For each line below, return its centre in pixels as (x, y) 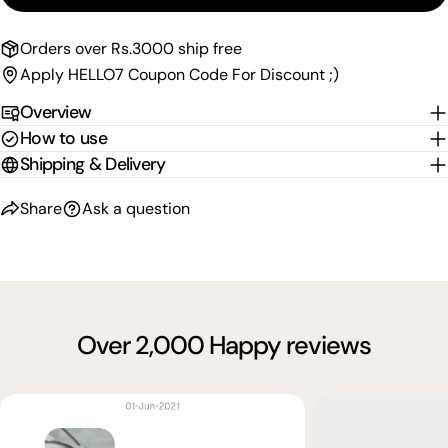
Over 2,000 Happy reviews (224, 346)
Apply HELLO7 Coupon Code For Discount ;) (179, 75)
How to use (63, 138)
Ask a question (136, 209)
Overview (56, 112)
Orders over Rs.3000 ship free (131, 49)
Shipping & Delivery (93, 164)
